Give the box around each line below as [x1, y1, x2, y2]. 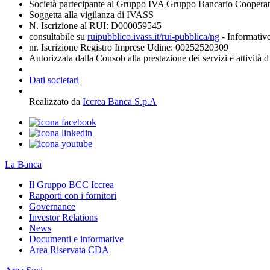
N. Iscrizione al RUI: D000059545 [29, 20, 162, 31]
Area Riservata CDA [29, 245, 109, 256]
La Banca [5, 159, 42, 170]
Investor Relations [29, 212, 98, 223]
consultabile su [29, 31, 87, 42]
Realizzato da [29, 96, 83, 107]
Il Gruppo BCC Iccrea [29, 180, 114, 190]
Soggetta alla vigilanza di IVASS [29, 10, 156, 20]
